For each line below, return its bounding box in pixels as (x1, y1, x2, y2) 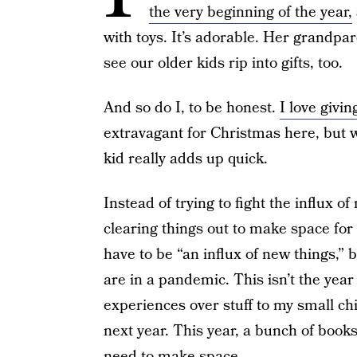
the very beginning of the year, (148, 2, 352, 23)
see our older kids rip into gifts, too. (103, 53, 343, 74)
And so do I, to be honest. (103, 97, 280, 119)
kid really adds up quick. (103, 148, 268, 170)
